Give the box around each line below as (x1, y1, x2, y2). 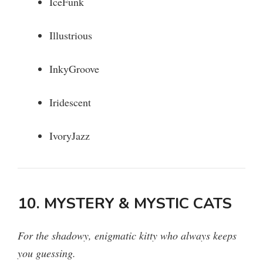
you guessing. (18, 246, 76, 261)
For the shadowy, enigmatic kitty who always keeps (18, 228, 237, 243)
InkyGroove (49, 62, 99, 76)
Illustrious (49, 28, 92, 43)
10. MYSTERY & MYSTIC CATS (18, 193, 232, 214)
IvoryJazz (49, 129, 90, 143)
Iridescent (49, 95, 91, 110)
